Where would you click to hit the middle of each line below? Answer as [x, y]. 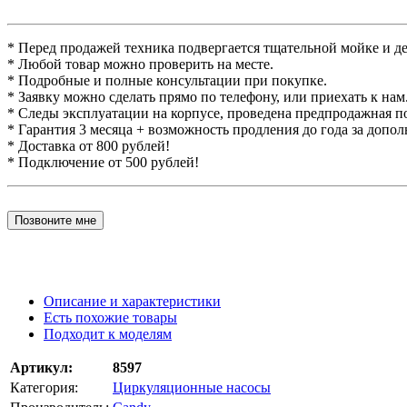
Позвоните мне [55, 221]
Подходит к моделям [108, 334]
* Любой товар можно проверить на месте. [140, 65]
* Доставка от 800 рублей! [89, 146]
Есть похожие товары [110, 318]
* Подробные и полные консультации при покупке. [167, 81]
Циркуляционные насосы [192, 388]
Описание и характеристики [132, 302]
